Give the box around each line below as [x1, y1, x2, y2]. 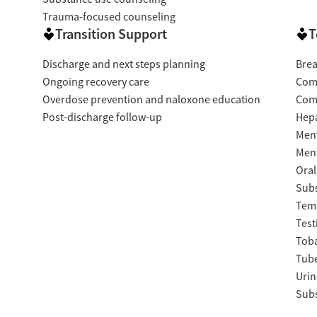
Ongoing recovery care [42, 75, 149, 90]
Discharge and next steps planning [42, 57, 205, 72]
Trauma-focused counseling [42, 10, 175, 25]
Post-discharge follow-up [42, 110, 162, 125]
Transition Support [54, 25, 167, 44]
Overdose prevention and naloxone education [42, 93, 260, 108]
